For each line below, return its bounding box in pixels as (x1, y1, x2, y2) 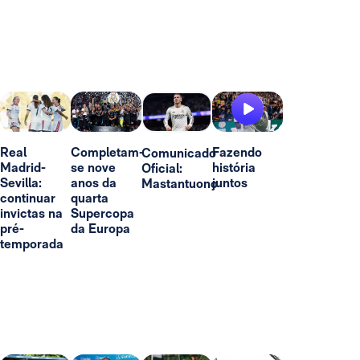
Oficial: (141, 161, 182, 177)
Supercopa (71, 205, 134, 221)
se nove (71, 159, 116, 175)
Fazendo (212, 144, 262, 160)
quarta (71, 190, 108, 206)
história (212, 159, 256, 175)
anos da (71, 174, 117, 190)
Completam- (71, 144, 144, 160)
